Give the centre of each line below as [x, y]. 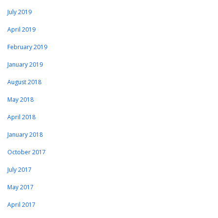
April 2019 [21, 30]
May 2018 [20, 100]
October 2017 [27, 152]
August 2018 [24, 82]
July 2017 [19, 170]
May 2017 [20, 187]
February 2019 [27, 47]
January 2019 [25, 65]
